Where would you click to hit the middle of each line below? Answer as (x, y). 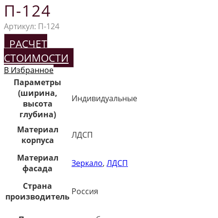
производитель (37, 196)
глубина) (37, 114)
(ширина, (37, 93)
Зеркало (87, 163)
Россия (85, 191)
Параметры (37, 82)
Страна (37, 186)
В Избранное (29, 70)
